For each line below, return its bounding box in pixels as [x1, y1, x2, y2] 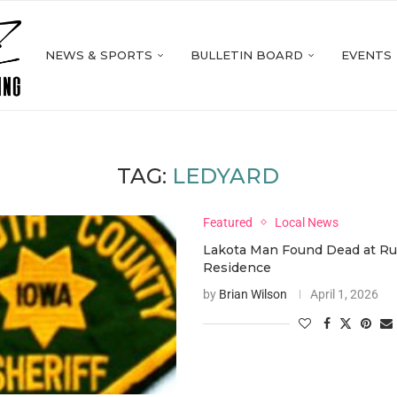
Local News [275, 215, 339, 230]
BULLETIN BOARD [191, 48, 303, 62]
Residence [203, 260, 272, 276]
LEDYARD [172, 163, 280, 189]
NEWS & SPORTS [45, 48, 152, 62]
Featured [203, 215, 253, 230]
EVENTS [341, 48, 392, 62]
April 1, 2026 [310, 287, 379, 301]
